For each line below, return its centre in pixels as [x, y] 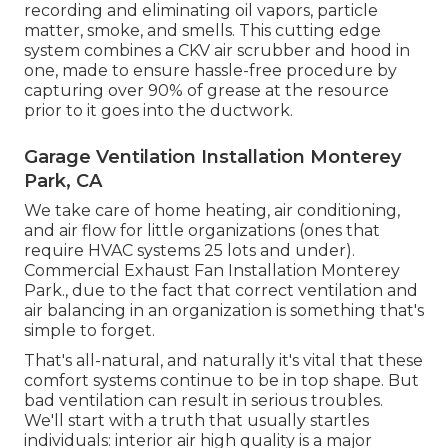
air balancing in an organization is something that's [224, 310]
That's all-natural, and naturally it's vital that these [223, 360]
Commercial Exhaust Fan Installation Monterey [212, 270]
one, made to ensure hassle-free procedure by [210, 70]
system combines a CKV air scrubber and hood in [217, 50]
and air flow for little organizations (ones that [202, 230]
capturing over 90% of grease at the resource [206, 90]
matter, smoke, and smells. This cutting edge [202, 30]
